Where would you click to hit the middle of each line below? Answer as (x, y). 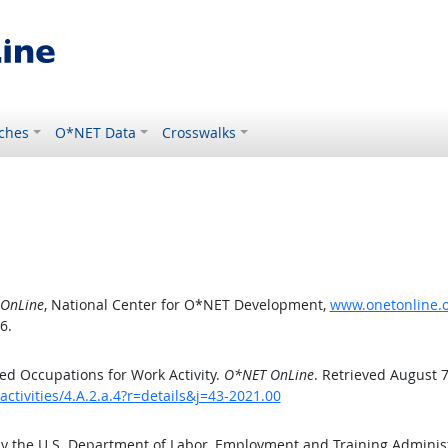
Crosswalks (199, 132)
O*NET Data (96, 132)
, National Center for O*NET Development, (186, 304)
